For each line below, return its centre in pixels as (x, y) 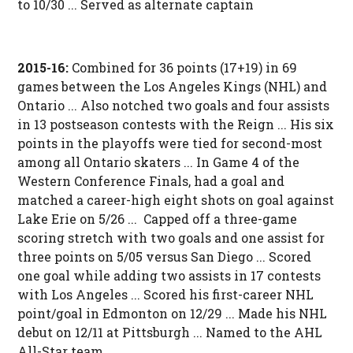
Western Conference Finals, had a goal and (150, 181)
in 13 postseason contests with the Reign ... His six (175, 124)
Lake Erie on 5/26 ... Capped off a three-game (157, 219)
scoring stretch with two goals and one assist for (171, 238)
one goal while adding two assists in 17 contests (169, 276)
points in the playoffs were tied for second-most (169, 143)
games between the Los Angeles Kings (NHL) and (172, 87)
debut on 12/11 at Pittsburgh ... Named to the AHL (169, 333)
